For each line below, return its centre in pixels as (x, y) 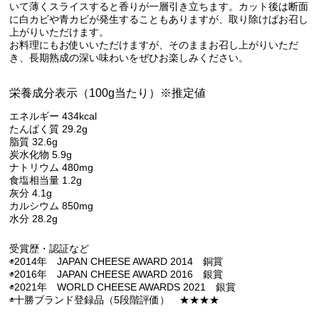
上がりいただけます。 (59, 32)
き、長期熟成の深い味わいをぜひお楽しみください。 (129, 58)
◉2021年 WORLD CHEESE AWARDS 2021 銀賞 (123, 287)
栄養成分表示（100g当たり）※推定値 (108, 93)
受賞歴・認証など (49, 248)
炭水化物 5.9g (42, 154)
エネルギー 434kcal (55, 116)
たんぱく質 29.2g (50, 129)
